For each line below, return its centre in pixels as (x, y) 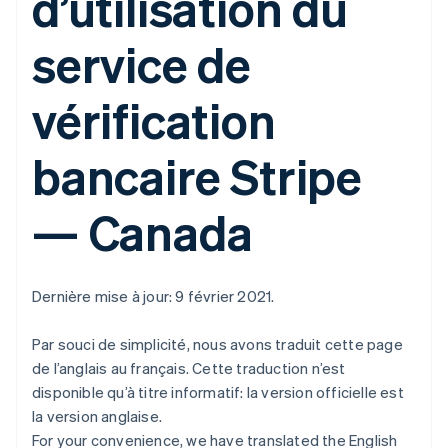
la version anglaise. (97, 416)
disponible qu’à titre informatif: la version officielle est (218, 392)
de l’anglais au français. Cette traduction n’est (189, 368)
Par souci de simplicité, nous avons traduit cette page (217, 344)
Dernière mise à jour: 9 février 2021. (153, 296)
